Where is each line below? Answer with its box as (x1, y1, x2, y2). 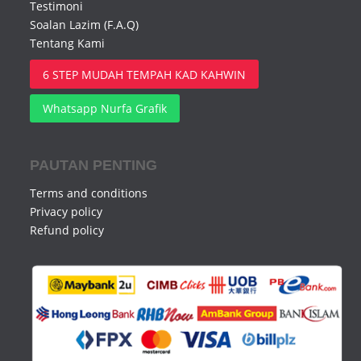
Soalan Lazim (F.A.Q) (30, 17, 139, 33)
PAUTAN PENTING (30, 157, 158, 174)
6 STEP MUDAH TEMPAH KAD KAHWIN (43, 66, 247, 82)
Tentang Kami (30, 35, 106, 52)
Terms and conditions (30, 185, 148, 201)
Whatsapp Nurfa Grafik (43, 101, 168, 116)
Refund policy (30, 222, 105, 239)
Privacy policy (30, 204, 103, 220)
